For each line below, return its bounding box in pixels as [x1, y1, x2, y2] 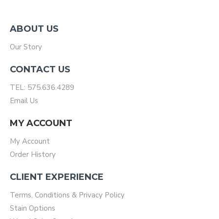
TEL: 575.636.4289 [10, 83, 74, 92]
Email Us [10, 96, 38, 106]
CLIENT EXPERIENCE [10, 172, 104, 182]
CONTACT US [10, 64, 70, 75]
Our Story [10, 42, 42, 52]
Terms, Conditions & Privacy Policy [10, 190, 125, 200]
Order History [10, 150, 56, 159]
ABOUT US [10, 23, 59, 34]
